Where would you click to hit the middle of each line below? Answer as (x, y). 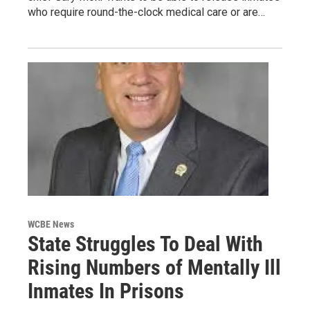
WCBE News (51, 225)
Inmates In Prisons (106, 291)
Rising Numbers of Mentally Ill (154, 268)
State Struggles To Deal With (145, 244)
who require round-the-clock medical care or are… (146, 12)
